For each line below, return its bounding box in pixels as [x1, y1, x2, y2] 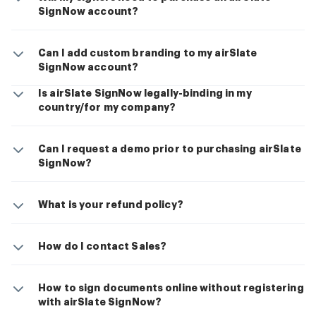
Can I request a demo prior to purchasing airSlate [38, 144, 301, 154]
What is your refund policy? [38, 200, 183, 210]
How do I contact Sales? [38, 241, 167, 252]
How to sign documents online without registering [38, 283, 304, 293]
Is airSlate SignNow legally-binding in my [38, 88, 252, 99]
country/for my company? [38, 102, 176, 113]
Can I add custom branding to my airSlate [38, 48, 257, 59]
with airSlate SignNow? [38, 297, 162, 308]
